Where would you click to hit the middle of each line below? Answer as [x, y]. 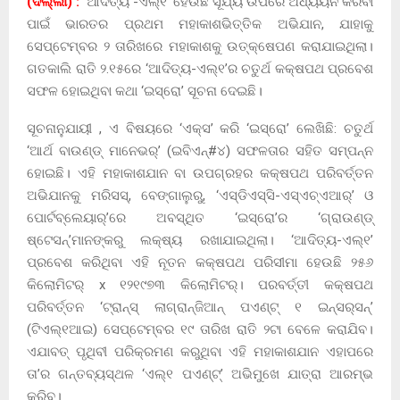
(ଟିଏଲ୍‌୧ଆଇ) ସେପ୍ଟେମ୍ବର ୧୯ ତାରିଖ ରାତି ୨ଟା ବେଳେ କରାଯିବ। [200, 329]
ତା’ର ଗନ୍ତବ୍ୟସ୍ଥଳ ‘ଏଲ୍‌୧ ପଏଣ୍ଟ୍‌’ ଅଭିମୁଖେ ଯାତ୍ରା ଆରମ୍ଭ [200, 374]
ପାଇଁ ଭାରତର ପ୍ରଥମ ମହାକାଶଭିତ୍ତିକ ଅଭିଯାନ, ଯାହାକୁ [200, 24]
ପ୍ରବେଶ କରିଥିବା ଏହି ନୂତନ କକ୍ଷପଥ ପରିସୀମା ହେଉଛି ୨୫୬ [200, 262]
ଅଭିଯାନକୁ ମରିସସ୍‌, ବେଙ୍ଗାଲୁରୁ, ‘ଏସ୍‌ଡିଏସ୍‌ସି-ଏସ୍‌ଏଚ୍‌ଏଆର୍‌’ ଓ [200, 195]
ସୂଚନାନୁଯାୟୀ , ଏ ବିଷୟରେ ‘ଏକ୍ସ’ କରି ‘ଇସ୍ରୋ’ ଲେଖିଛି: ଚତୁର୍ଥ [200, 128]
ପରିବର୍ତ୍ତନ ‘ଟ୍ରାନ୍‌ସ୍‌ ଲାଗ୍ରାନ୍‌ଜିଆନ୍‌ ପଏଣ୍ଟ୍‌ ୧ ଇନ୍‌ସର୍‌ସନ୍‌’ [200, 307]
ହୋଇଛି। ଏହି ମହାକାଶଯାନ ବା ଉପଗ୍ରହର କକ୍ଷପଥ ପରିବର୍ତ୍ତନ [200, 173]
